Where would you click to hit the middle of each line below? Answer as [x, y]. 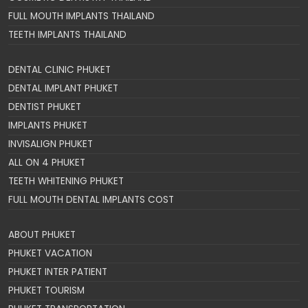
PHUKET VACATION [50, 254]
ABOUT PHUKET [42, 235]
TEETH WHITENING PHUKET [66, 181]
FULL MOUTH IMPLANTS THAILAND [81, 16]
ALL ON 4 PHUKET [47, 163]
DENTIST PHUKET [45, 107]
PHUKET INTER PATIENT [58, 272]
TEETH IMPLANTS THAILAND [67, 35]
